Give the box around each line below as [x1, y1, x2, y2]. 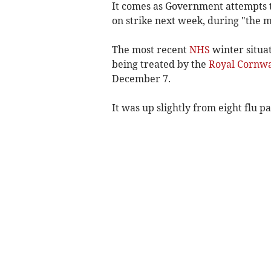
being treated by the [111, 57, 209, 70]
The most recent [111, 43, 189, 56]
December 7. [111, 72, 171, 85]
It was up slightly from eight [111, 101, 244, 114]
